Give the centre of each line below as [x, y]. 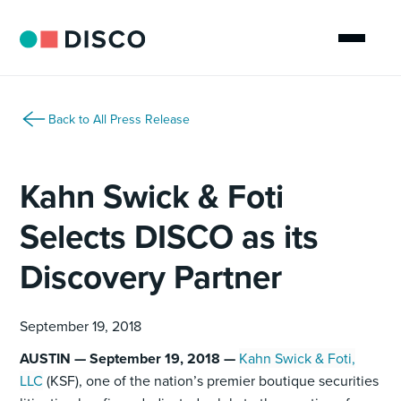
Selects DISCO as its [170, 236]
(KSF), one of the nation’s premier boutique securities [211, 380]
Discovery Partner [151, 277]
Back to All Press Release [119, 119]
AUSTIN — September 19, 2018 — [128, 358]
